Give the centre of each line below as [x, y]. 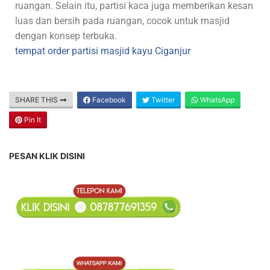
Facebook [108, 100]
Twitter [162, 100]
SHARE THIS [37, 100]
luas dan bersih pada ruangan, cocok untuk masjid [122, 21]
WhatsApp [216, 100]
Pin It [32, 120]
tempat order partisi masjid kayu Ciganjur [103, 51]
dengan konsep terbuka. [66, 36]
